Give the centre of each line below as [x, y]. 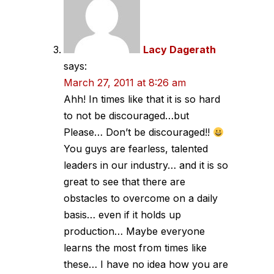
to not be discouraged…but [126, 116]
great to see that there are [124, 182]
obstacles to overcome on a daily [141, 198]
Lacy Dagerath [180, 50]
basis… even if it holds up [122, 215]
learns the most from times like [135, 248]
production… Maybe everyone [134, 231]
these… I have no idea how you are [146, 264]
